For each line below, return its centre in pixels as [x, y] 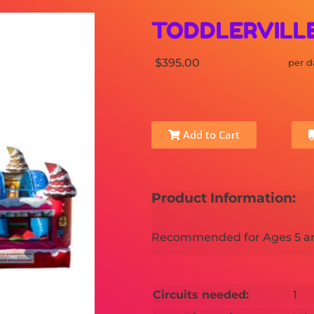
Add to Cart [210, 135]
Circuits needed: [200, 294]
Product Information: [223, 198]
